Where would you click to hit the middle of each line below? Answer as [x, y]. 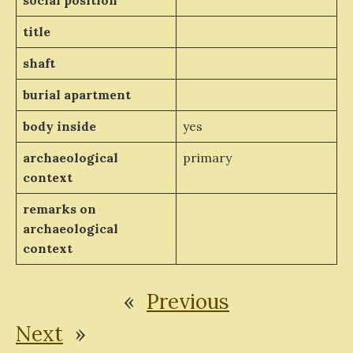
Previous [188, 301]
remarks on [59, 209]
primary [207, 158]
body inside [59, 126]
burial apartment [76, 95]
